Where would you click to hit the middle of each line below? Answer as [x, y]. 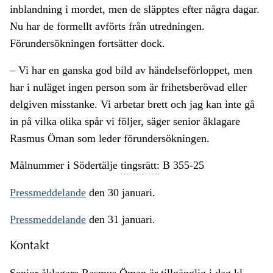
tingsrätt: [140, 165]
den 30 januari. [121, 193]
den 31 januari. [121, 220]
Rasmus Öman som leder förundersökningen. [110, 139]
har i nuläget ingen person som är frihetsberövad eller [128, 87]
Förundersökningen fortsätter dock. [87, 44]
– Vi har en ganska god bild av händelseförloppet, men [131, 70]
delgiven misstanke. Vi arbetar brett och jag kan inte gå [132, 105]
